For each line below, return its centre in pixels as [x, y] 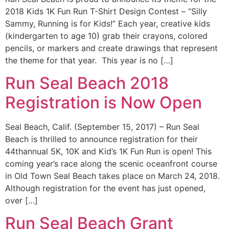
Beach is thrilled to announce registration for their [101, 139]
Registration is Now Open [104, 102]
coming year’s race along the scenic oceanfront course [111, 163]
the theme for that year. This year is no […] [89, 60]
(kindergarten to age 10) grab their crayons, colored [106, 36]
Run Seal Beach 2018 [87, 83]
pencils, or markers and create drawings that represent [111, 48]
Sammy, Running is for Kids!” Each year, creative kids [108, 23]
